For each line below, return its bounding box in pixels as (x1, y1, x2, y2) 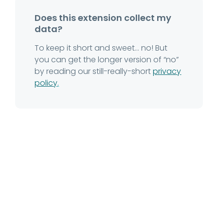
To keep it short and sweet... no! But (35, 42, 168, 54)
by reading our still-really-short (35, 65, 153, 77)
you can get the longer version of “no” (35, 54, 179, 65)
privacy (153, 65, 182, 77)
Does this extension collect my (35, 11, 172, 24)
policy (35, 77, 58, 89)
